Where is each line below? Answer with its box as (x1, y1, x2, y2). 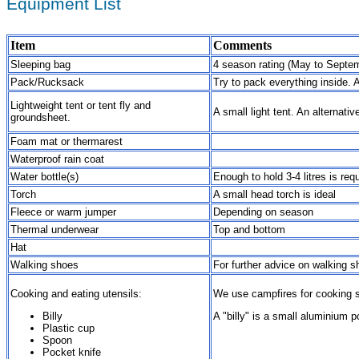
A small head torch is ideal (213, 188, 336, 201)
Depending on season (213, 206, 313, 219)
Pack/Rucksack (10, 76, 84, 89)
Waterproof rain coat (10, 153, 104, 166)
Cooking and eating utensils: (10, 287, 142, 300)
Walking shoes (10, 259, 79, 272)
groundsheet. (10, 111, 71, 124)
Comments (213, 38, 272, 53)
